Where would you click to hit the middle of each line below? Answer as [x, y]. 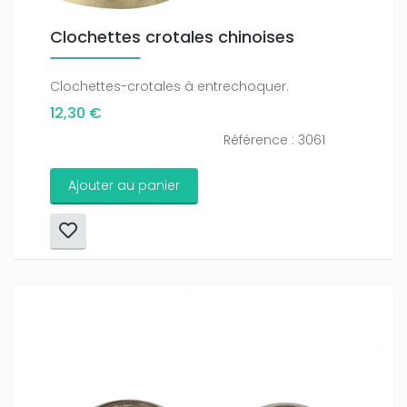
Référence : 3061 [274, 140]
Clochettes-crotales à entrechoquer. [169, 87]
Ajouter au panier [124, 186]
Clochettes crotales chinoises [172, 37]
